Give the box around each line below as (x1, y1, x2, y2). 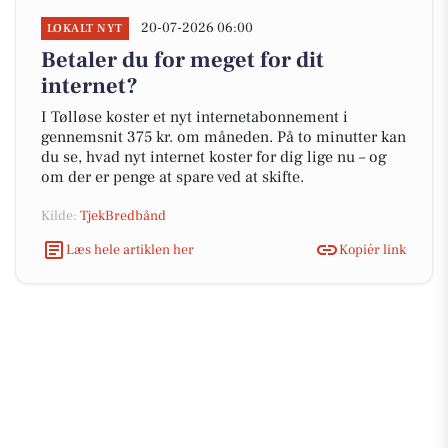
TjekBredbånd (80, 207, 166, 225)
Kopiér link (339, 240, 406, 259)
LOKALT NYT (47, 21, 123, 36)
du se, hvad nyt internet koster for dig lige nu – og (41, 147, 387, 167)
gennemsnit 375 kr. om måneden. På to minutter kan (41, 127, 406, 147)
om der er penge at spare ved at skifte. (41, 167, 304, 187)
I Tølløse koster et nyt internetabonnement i (41, 107, 348, 127)
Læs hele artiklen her (66, 240, 194, 259)
